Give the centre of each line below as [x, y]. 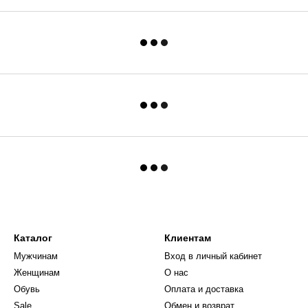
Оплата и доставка [204, 289]
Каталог [33, 238]
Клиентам [188, 238]
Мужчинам [36, 256]
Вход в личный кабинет [213, 256]
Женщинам [37, 273]
